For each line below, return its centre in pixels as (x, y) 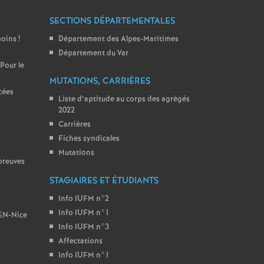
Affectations (80, 241)
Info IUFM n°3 (83, 227)
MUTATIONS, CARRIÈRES (100, 81)
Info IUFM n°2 (83, 199)
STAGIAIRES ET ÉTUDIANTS (104, 181)
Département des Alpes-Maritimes (118, 39)
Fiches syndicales (89, 139)
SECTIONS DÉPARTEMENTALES (112, 21)
